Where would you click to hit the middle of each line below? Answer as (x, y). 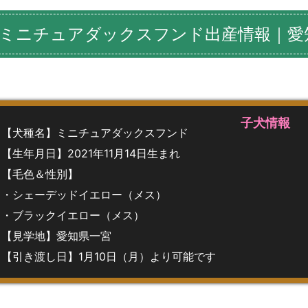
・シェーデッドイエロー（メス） (84, 194)
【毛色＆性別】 (40, 174)
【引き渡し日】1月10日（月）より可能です (109, 256)
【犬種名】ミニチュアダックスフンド (95, 132)
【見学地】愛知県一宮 (56, 235)
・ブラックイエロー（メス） (73, 215)
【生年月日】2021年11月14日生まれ (91, 153)
